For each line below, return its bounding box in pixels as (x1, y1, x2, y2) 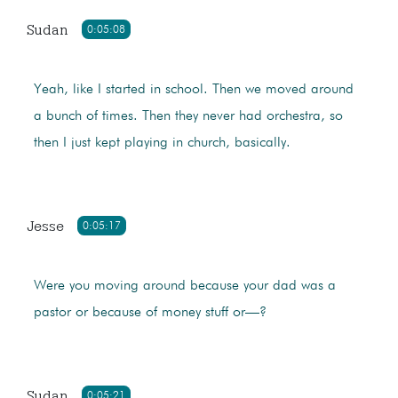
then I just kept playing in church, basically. (33, 136, 291, 151)
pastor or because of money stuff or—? (33, 306, 267, 321)
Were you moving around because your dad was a (33, 279, 336, 294)
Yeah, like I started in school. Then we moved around (33, 83, 354, 98)
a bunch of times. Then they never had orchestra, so (33, 109, 343, 124)
